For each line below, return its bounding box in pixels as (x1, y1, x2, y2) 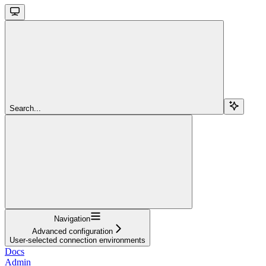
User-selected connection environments (9, 235, 145, 245)
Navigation (54, 214, 90, 223)
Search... (9, 103, 41, 113)
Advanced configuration (31, 226, 113, 236)
